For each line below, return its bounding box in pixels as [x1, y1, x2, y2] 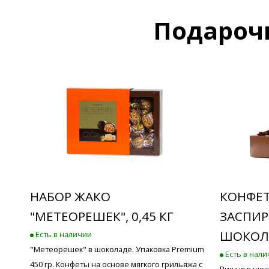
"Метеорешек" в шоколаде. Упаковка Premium [30, 243, 204, 255]
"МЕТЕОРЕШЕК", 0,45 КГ [30, 207, 174, 225]
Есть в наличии [34, 228, 92, 240]
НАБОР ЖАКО [30, 187, 110, 205]
